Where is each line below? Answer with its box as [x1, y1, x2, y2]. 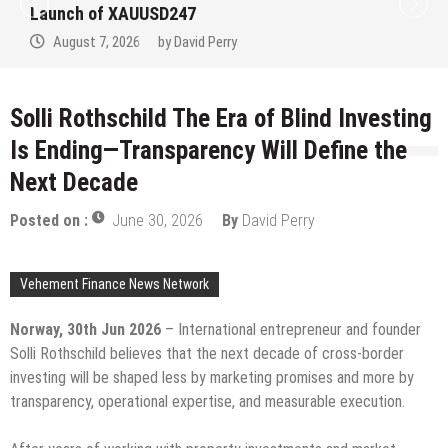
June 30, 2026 [112, 211, 203, 231]
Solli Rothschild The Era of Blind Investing [10, 104, 432, 134]
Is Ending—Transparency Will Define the [10, 136, 407, 166]
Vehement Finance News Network [20, 276, 209, 293]
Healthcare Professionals [57, 28, 249, 50]
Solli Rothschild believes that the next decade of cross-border [10, 344, 404, 364]
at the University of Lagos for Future [57, 3, 329, 25]
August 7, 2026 [80, 58, 168, 77]
